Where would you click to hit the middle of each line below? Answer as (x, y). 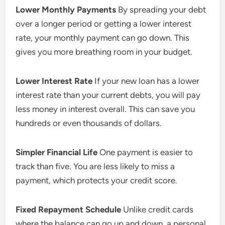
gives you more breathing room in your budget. (104, 52)
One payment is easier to (145, 152)
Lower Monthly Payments (66, 10)
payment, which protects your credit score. (97, 180)
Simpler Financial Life (57, 152)
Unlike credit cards (157, 209)
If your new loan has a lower (146, 81)
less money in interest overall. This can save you (105, 109)
